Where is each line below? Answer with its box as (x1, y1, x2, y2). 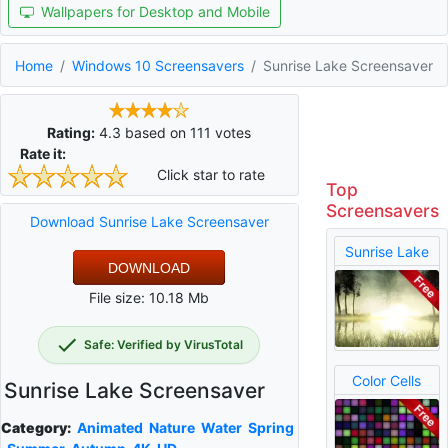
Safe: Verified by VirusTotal (84, 337, 244, 353)
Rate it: (20, 144, 66, 162)
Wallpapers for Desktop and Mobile (40, 3, 270, 20)
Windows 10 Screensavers (72, 56, 244, 74)
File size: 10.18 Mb (89, 288, 210, 306)
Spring (248, 419, 294, 437)
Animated (77, 419, 143, 437)
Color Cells (352, 371, 422, 389)
